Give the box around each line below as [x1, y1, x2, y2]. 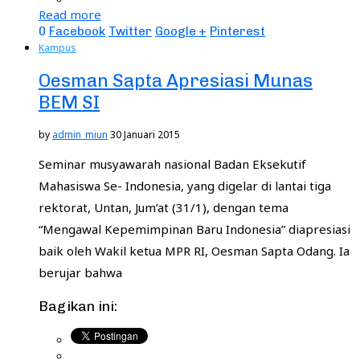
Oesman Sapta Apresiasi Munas [39, 69, 313, 92]
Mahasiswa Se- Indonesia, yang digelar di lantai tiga [39, 178, 331, 194]
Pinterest [210, 23, 265, 39]
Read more [39, 6, 101, 22]
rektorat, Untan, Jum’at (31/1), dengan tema [39, 199, 288, 216]
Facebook [49, 23, 105, 39]
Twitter [108, 23, 152, 39]
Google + [155, 23, 207, 39]
